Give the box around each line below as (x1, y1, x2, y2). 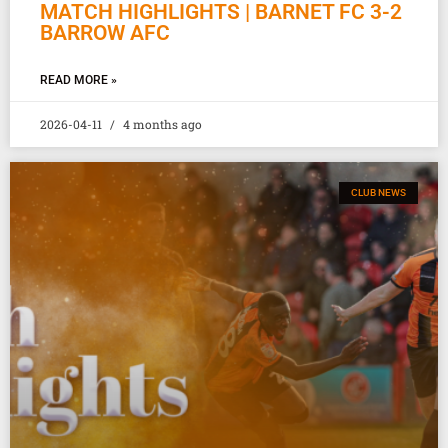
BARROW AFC (40, 21, 170, 46)
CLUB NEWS (351, 187, 406, 199)
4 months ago (120, 116, 202, 133)
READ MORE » (40, 73, 117, 88)
